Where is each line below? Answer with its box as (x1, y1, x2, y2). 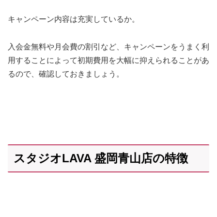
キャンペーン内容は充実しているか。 (8, 15, 139, 24)
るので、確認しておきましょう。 (8, 69, 124, 78)
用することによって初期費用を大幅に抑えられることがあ (8, 56, 209, 64)
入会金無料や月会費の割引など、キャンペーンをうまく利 (8, 42, 209, 51)
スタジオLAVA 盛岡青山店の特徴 (14, 152, 188, 165)
